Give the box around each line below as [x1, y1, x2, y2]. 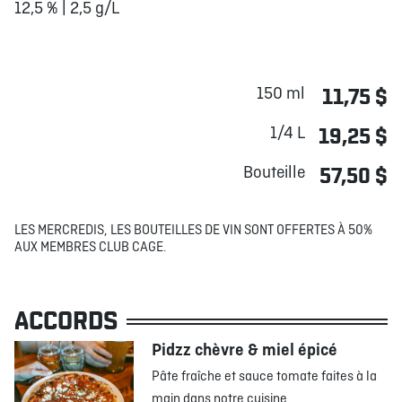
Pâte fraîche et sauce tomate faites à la [152, 368, 378, 386]
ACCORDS [14, 306, 118, 336]
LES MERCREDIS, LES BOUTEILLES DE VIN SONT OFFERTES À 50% [14, 222, 372, 240]
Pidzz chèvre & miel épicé [152, 340, 338, 362]
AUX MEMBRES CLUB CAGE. [14, 239, 167, 257]
